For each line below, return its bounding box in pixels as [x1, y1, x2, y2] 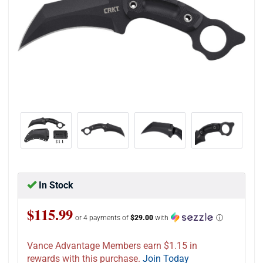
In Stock [36, 179, 73, 191]
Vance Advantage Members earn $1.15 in [27, 240, 197, 251]
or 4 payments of [75, 213, 130, 222]
